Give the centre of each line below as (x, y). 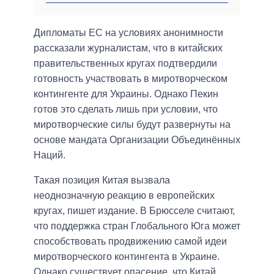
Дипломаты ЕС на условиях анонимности (128, 33)
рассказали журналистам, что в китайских (128, 48)
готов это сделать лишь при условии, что (126, 109)
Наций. (50, 155)
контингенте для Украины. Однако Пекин (126, 94)
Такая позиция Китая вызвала (102, 180)
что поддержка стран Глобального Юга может (137, 226)
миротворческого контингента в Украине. (127, 257)
